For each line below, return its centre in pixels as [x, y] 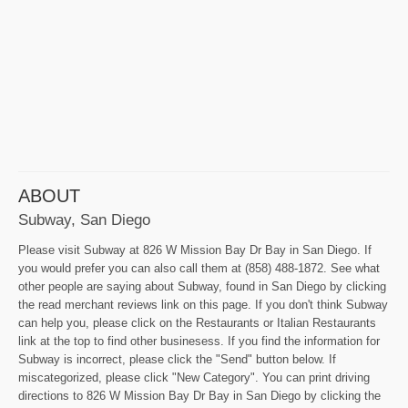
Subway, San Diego [84, 220]
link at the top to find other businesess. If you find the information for [199, 342]
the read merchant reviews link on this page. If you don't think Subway [203, 305]
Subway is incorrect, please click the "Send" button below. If [177, 360]
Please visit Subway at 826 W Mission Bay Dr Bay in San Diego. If [195, 250]
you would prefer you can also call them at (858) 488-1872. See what [199, 269]
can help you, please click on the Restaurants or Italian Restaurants [197, 323]
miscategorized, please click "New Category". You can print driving [194, 378]
